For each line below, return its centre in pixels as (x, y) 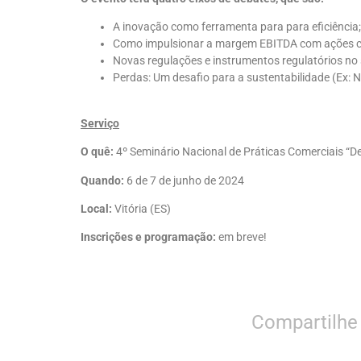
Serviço (100, 123)
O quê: (98, 152)
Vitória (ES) (143, 208)
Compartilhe (305, 322)
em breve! (243, 237)
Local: (98, 208)
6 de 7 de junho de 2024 (185, 180)
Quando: (104, 180)
